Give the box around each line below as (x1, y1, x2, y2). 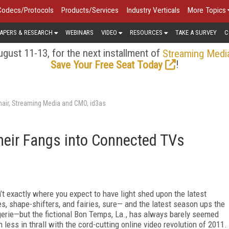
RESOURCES (130, 28, 163, 36)
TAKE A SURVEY (175, 28, 217, 36)
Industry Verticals (126, 6, 180, 15)
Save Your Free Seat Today (50, 58, 163, 71)
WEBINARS (65, 28, 94, 36)
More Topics (188, 6, 226, 15)
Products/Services (61, 6, 119, 15)
